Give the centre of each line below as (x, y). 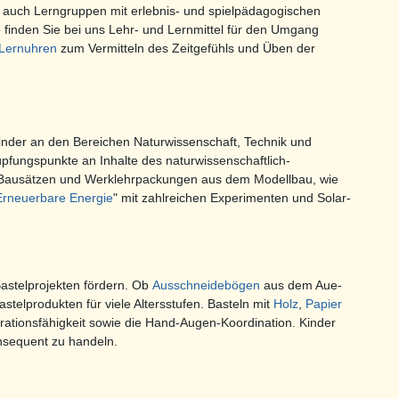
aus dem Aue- (301, 285)
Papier (324, 304)
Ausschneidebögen (206, 285)
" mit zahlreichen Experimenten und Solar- (232, 198)
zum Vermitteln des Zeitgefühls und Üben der (186, 49)
